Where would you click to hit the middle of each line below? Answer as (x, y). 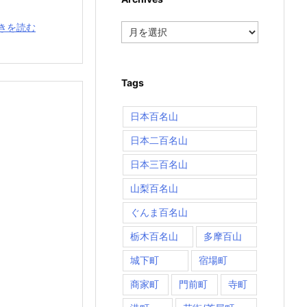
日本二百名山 (159, 140)
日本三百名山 (159, 164)
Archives (140, 27)
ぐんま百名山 (159, 212)
